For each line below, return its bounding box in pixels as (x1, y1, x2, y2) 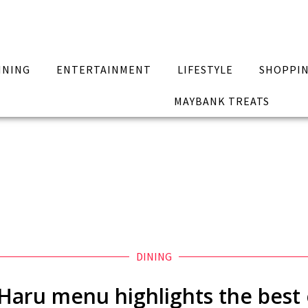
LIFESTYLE (177, 63, 233, 76)
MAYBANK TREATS (173, 94, 269, 108)
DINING (136, 250, 172, 263)
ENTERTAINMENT (56, 63, 152, 76)
